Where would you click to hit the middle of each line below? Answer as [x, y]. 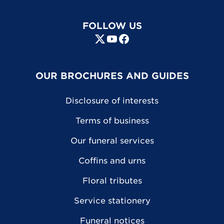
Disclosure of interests [112, 100]
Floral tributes [112, 180]
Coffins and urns [112, 160]
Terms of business [112, 120]
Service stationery [112, 200]
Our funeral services [112, 140]
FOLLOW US [112, 25]
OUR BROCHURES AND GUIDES [112, 75]
